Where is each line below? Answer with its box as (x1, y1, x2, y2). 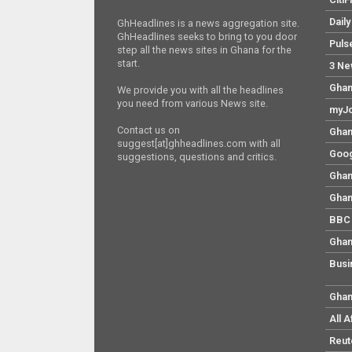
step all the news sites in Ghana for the (117, 44, 292, 57)
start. (117, 57, 141, 70)
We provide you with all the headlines (117, 84, 284, 97)
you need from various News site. (117, 97, 269, 110)
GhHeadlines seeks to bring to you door (117, 31, 298, 43)
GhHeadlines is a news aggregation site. (117, 17, 300, 30)
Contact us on (117, 124, 181, 137)
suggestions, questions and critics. (117, 151, 277, 163)
